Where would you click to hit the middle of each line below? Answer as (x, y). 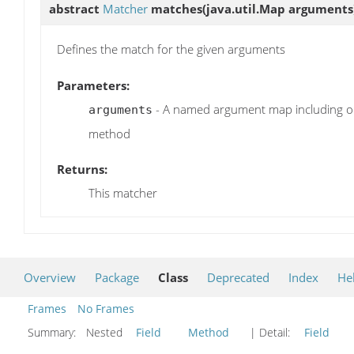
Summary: (53, 332)
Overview (50, 277)
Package (117, 277)
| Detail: (270, 332)
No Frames (106, 308)
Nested (107, 332)
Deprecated (238, 277)
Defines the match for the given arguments (171, 49)
